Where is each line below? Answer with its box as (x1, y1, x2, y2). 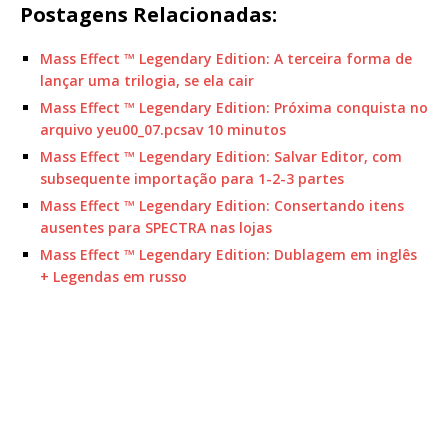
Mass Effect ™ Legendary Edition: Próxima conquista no (40, 98, 428, 118)
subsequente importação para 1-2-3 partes (40, 169, 344, 189)
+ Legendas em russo (40, 267, 187, 287)
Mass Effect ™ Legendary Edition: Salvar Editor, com (40, 147, 402, 167)
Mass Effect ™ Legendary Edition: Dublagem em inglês (40, 245, 417, 265)
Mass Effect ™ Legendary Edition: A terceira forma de (40, 49, 412, 69)
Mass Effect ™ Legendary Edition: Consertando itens (40, 196, 404, 216)
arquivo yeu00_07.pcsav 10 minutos (40, 120, 286, 140)
